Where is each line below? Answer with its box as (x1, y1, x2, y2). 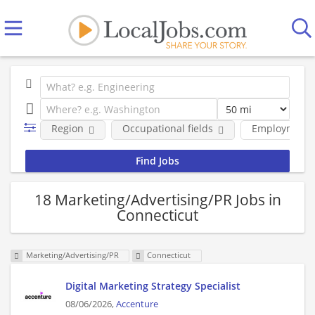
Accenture (116, 298, 158, 311)
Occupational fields (122, 122, 213, 135)
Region (51, 122, 84, 135)
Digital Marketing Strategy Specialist (65, 279, 240, 293)
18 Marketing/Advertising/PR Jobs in (34, 189, 281, 210)
